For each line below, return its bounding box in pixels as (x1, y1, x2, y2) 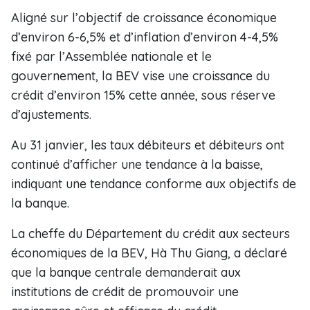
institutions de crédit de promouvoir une (11, 284, 239, 300)
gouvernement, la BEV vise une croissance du (11, 68, 270, 84)
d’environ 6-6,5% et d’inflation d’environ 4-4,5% (11, 29, 278, 45)
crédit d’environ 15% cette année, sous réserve (11, 87, 275, 103)
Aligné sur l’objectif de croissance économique (11, 10, 277, 26)
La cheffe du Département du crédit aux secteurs (11, 226, 290, 241)
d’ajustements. (11, 107, 91, 122)
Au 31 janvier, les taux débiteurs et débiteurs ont (11, 137, 284, 153)
